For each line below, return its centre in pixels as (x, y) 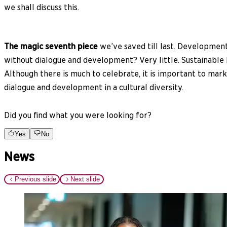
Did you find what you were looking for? (78, 115)
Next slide (85, 179)
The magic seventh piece (51, 46)
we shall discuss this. (42, 7)
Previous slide (35, 179)
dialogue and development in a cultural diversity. (94, 87)
